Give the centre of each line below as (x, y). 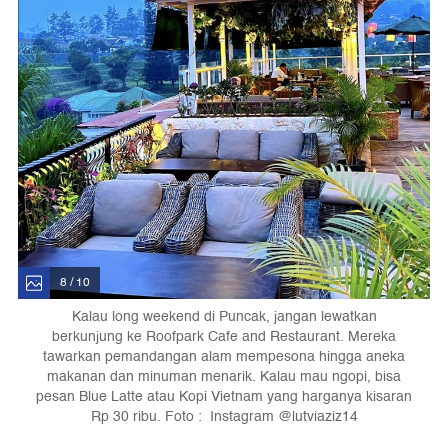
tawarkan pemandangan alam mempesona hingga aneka (224, 356)
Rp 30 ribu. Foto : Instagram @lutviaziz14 (224, 416)
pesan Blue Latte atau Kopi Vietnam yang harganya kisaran (224, 396)
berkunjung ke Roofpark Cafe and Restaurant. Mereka (224, 336)
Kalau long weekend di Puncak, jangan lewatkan (224, 316)
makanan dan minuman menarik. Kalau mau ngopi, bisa (224, 376)
